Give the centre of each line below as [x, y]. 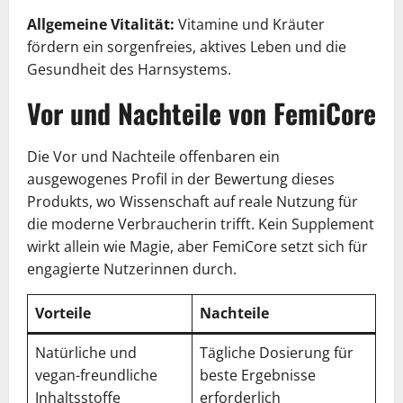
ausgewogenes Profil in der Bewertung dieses [181, 179]
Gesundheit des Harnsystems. [129, 69]
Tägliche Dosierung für [277, 352]
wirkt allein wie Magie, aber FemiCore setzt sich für [197, 246]
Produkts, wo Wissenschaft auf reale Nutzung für [193, 201]
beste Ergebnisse [258, 375]
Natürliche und [86, 352]
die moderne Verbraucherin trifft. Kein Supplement [201, 224]
